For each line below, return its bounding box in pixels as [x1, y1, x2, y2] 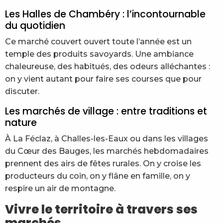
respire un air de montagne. [5, 184, 115, 193]
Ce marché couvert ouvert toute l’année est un [5, 37, 192, 46]
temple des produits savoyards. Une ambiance [5, 49, 194, 59]
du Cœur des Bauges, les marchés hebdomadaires [5, 146, 209, 156]
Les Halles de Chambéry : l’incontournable [5, 7, 206, 21]
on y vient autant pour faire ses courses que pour [5, 74, 202, 84]
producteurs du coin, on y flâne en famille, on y [5, 171, 190, 181]
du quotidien [5, 19, 65, 32]
